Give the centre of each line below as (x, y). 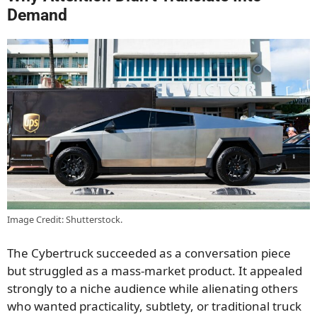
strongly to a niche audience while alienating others (152, 289)
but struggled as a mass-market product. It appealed (155, 271)
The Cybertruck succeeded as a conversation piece (149, 253)
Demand (37, 16)
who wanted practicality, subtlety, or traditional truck (154, 306)
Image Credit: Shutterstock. (65, 219)
